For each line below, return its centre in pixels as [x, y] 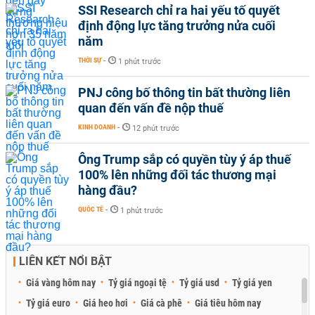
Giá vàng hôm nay [61, 282]
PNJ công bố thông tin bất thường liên [184, 92]
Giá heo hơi [105, 303]
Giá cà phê [161, 303]
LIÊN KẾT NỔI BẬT [65, 261]
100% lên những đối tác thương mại [177, 174]
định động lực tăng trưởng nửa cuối [177, 25]
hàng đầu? [108, 190]
